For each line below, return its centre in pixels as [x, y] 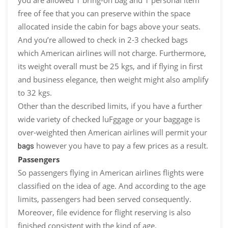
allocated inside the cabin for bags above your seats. [109, 27]
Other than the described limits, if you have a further [110, 106]
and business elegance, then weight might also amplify [113, 80]
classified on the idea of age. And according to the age [112, 186]
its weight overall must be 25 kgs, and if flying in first [110, 66]
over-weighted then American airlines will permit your [112, 133]
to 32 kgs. [35, 93]
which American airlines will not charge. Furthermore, [112, 53]
